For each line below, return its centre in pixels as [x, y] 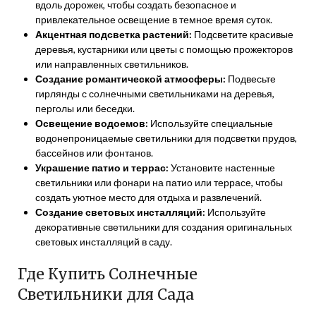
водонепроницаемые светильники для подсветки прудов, [166, 138]
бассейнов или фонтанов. [94, 153]
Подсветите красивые [243, 34]
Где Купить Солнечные [108, 274]
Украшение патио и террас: [102, 168]
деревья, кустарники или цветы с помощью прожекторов [164, 49]
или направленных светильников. [112, 64]
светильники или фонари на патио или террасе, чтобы [159, 182]
